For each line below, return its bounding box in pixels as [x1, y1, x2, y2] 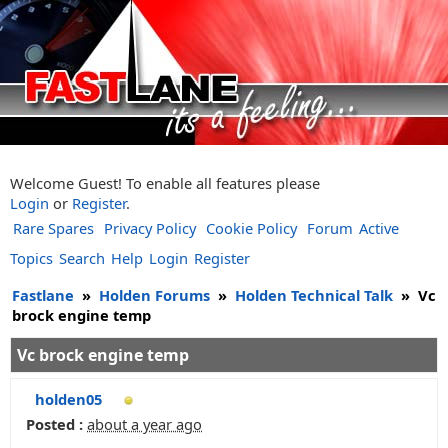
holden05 [35, 389, 102, 409]
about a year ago [87, 414, 202, 434]
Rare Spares [13, 218, 94, 238]
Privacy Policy [104, 218, 196, 238]
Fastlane [12, 285, 74, 305]
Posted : [26, 414, 83, 434]
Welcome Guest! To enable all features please [10, 173, 320, 193]
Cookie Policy [206, 218, 297, 238]
